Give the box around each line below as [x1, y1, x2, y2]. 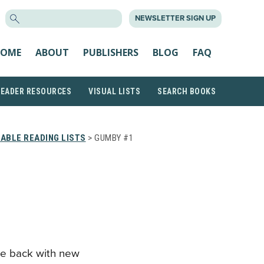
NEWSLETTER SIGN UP [135, 14, 216, 23]
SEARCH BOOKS [157, 87, 216, 96]
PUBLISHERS [83, 45, 138, 59]
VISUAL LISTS [88, 87, 140, 96]
